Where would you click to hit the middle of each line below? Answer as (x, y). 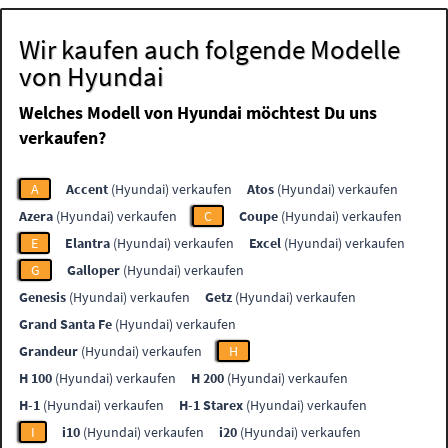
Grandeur (49, 351)
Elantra (88, 243)
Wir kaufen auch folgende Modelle (210, 49)
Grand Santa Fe (66, 324)
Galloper (94, 270)
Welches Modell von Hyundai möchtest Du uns (198, 113)
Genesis (43, 297)
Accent (87, 189)
